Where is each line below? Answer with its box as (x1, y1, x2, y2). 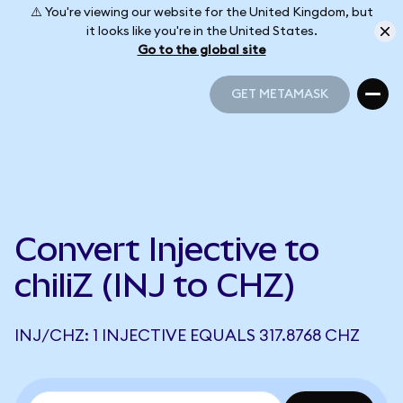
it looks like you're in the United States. (85, 24, 318, 38)
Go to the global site (137, 43, 266, 57)
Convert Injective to (14, 230, 319, 268)
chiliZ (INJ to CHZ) (14, 266, 296, 304)
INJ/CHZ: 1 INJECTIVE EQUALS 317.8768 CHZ (14, 327, 360, 344)
